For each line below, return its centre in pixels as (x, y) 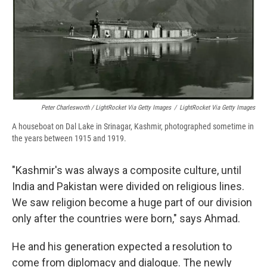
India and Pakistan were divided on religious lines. (128, 187)
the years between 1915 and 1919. (69, 139)
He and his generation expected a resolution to (122, 247)
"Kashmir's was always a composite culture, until (127, 170)
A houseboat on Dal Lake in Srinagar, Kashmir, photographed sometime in (133, 127)
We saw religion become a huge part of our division (132, 203)
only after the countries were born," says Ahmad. (126, 219)
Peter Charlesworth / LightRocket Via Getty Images (106, 108)
